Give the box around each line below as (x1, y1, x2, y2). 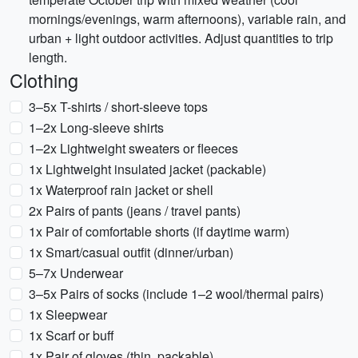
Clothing (10, 66, 78, 93)
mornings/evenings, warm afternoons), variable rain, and (29, 10, 346, 28)
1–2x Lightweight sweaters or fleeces (29, 139, 238, 157)
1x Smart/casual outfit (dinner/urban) (29, 243, 233, 261)
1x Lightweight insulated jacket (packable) (29, 160, 266, 178)
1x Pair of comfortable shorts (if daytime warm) (29, 222, 289, 241)
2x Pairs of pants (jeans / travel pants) (29, 201, 241, 220)
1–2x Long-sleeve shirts (29, 118, 164, 137)
